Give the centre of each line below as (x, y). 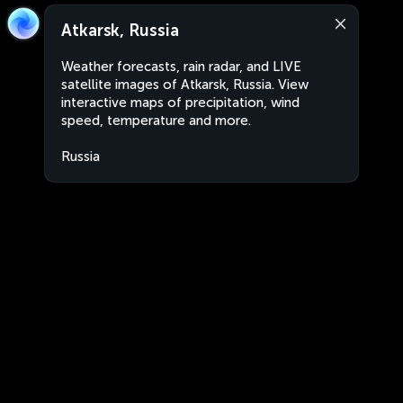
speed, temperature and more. (156, 121)
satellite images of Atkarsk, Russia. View (185, 85)
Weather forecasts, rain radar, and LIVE (181, 67)
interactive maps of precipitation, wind (180, 103)
